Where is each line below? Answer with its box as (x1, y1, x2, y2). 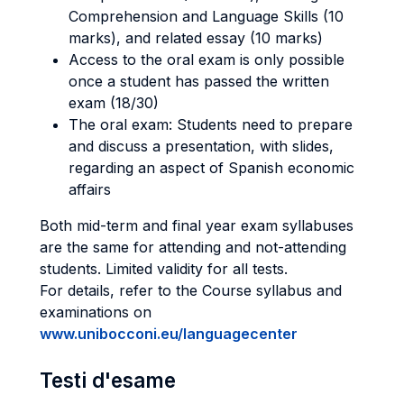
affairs (69, 180, 111, 198)
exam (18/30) (69, 94, 159, 112)
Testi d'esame (40, 368, 176, 392)
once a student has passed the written (69, 72, 329, 90)
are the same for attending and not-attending (40, 238, 346, 256)
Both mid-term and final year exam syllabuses (40, 216, 353, 234)
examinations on (40, 303, 151, 321)
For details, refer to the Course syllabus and (40, 281, 342, 299)
